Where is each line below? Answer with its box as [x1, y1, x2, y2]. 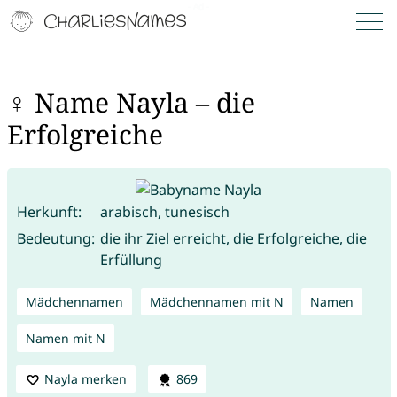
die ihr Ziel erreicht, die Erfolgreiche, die [99, 228, 367, 248]
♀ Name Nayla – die [6, 84, 255, 121]
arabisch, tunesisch [99, 201, 230, 222]
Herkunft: [16, 201, 82, 222]
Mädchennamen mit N [149, 292, 284, 310]
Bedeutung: [16, 228, 95, 248]
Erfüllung [99, 249, 162, 269]
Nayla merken [43, 370, 127, 387]
